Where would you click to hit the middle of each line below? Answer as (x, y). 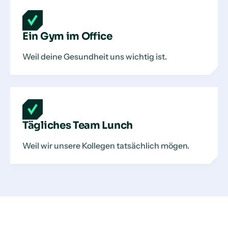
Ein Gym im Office (67, 36)
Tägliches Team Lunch (78, 125)
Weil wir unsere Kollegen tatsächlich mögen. (106, 146)
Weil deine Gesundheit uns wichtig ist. (95, 56)
